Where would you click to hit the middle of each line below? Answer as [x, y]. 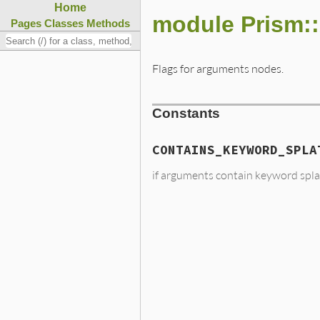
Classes [64, 23]
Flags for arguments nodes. [218, 68]
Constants [186, 114]
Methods [108, 23]
